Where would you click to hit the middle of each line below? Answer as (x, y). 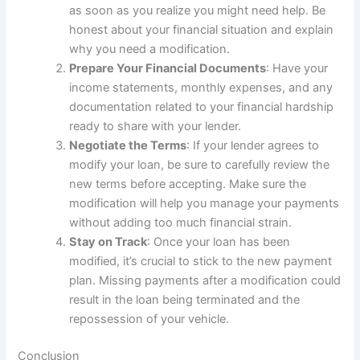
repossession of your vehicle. (149, 319)
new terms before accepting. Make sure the (188, 184)
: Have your (297, 69)
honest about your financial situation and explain (202, 30)
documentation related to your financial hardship (202, 107)
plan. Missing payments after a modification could (205, 281)
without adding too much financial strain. (181, 223)
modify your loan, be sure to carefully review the (200, 165)
